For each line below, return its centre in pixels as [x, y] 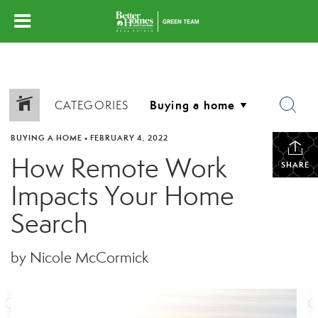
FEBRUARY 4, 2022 [129, 138]
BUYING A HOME [46, 138]
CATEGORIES [92, 105]
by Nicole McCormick [79, 258]
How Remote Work [119, 168]
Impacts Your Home [122, 196]
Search [49, 224]
